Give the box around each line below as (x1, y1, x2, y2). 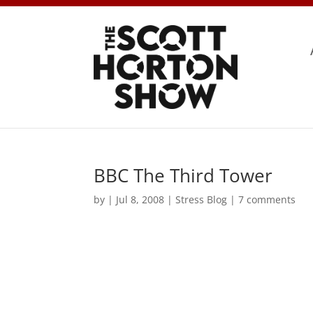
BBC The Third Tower (94, 162, 273, 188)
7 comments (238, 192, 296, 206)
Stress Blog (175, 192, 228, 206)
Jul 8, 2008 (116, 192, 165, 206)
